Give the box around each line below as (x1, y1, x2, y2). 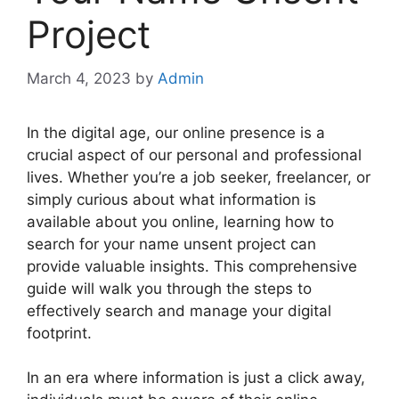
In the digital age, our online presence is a (27, 123, 325, 142)
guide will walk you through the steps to (27, 279, 312, 297)
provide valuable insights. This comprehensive (27, 256, 357, 275)
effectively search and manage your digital (27, 301, 331, 320)
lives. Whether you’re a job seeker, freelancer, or (27, 167, 370, 186)
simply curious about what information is (27, 190, 316, 208)
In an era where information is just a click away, (27, 369, 365, 387)
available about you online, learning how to (27, 212, 334, 231)
